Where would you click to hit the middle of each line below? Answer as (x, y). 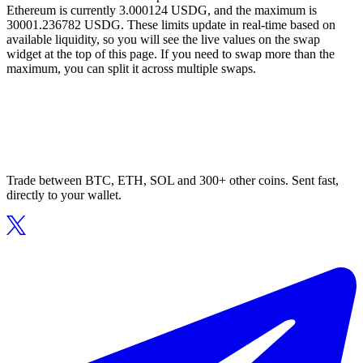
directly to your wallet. (64, 195)
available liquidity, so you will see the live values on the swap (163, 40)
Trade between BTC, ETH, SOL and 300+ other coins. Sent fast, (173, 181)
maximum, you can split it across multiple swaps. (131, 69)
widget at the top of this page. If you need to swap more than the (171, 54)
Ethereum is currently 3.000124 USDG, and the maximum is (162, 11)
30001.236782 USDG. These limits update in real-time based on (171, 25)
